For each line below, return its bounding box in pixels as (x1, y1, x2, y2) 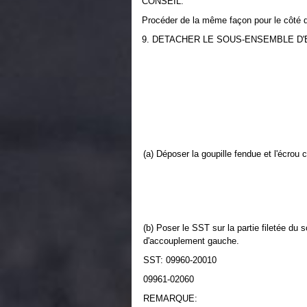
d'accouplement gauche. (143, 236, 239, 246)
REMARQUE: (143, 293, 197, 304)
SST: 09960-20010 (143, 255, 217, 265)
